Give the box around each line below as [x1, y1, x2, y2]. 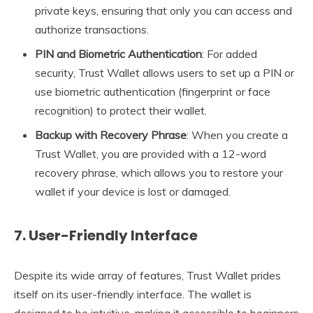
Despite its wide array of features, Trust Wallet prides [14, 268, 281, 282]
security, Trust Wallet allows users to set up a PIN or [35, 65, 294, 80]
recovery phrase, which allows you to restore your [35, 165, 283, 180]
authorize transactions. [35, 22, 149, 36]
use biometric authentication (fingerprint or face [35, 84, 270, 99]
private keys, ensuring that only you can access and [35, 3, 292, 17]
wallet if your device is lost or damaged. [35, 184, 231, 198]
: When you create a [187, 127, 288, 142]
